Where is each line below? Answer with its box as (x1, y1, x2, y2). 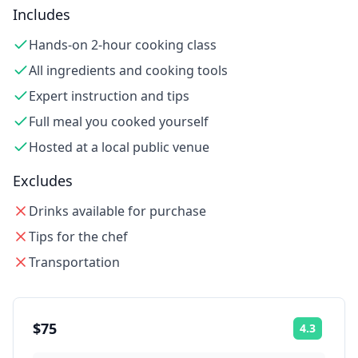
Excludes (13, 171, 73, 190)
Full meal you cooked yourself (29, 113, 209, 130)
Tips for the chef (29, 228, 128, 245)
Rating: (324, 327, 355, 340)
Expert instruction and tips (29, 87, 189, 105)
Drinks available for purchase (29, 202, 206, 220)
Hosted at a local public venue (29, 138, 209, 156)
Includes (13, 5, 70, 24)
